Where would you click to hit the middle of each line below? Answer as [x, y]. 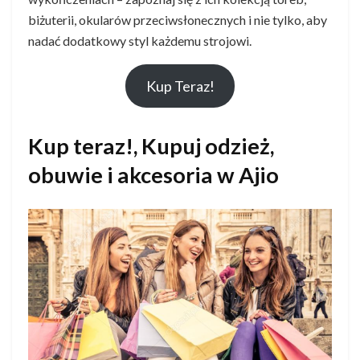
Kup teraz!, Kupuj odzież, [151, 145]
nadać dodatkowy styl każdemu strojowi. [140, 41]
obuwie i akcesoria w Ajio [153, 174]
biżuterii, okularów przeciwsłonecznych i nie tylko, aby [178, 20]
